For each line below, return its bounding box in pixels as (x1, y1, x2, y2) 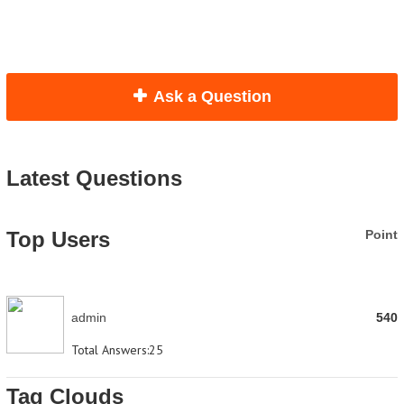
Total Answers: (71, 342, 149, 358)
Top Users (6, 227, 110, 252)
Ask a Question (152, 87, 271, 106)
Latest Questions (6, 166, 182, 190)
